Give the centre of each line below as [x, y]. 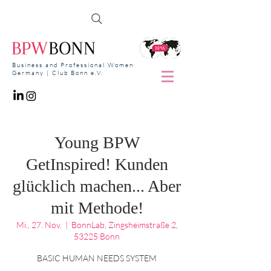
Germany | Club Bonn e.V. [58, 73]
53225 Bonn [97, 236]
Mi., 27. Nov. [39, 225]
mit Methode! [97, 208]
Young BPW [97, 142]
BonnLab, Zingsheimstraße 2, [124, 225]
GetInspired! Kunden [97, 164]
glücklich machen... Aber [97, 186]
